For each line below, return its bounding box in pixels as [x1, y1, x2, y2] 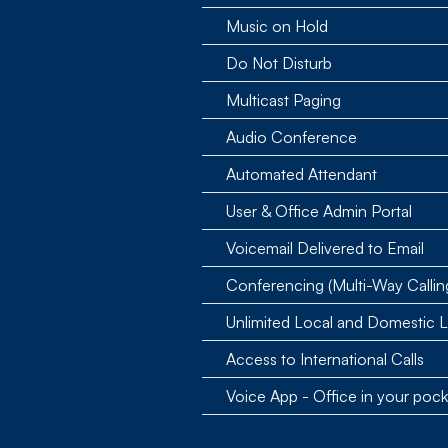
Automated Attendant [226, 164, 377, 184]
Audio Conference [226, 127, 357, 147]
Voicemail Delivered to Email [226, 238, 424, 258]
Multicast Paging [226, 90, 341, 110]
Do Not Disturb [226, 53, 332, 73]
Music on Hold [226, 16, 328, 36]
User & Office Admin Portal [226, 201, 412, 221]
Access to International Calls [226, 349, 424, 369]
